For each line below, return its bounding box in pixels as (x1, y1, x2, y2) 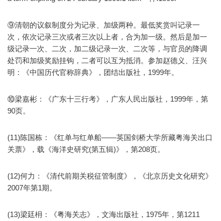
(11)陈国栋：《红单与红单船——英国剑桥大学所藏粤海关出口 (7, 133, 213, 142)
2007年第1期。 (7, 184, 57, 192)
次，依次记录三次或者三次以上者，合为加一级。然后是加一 (7, 33, 207, 41)
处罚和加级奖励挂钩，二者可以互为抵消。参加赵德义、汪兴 (7, 56, 207, 65)
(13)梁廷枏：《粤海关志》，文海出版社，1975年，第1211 (7, 210, 200, 219)
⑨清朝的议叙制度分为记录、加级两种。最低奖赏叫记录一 (7, 21, 200, 30)
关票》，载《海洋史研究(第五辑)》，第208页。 (7, 145, 165, 154)
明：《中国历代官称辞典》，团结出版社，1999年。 (7, 68, 179, 77)
